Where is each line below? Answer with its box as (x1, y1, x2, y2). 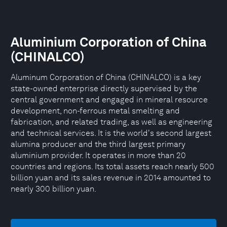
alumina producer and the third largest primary (11, 139, 185, 149)
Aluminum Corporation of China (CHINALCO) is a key (11, 72, 201, 82)
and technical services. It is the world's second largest (11, 128, 211, 138)
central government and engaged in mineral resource (11, 95, 208, 104)
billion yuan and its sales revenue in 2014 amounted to (11, 173, 211, 182)
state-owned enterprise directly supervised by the (11, 84, 197, 93)
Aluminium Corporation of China (11, 34, 207, 50)
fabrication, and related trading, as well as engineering (11, 117, 212, 127)
